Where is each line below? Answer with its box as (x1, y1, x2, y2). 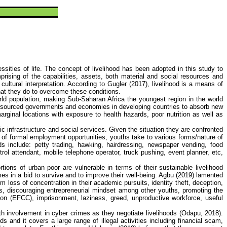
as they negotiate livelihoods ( (90, 209, 181, 217)
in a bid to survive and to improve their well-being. (9, 171, 159, 179)
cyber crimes (52, 209, 90, 217)
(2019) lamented (173, 171, 223, 179)
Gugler (107, 80, 127, 88)
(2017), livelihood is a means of (126, 80, 223, 88)
